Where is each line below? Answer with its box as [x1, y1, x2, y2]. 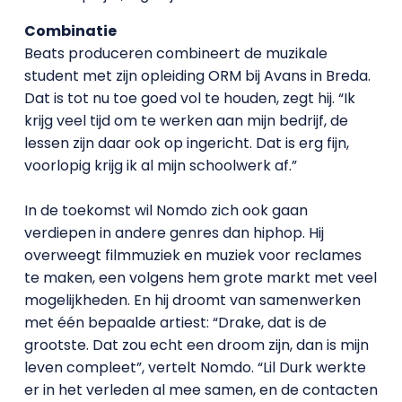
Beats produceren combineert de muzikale [23, 42, 328, 64]
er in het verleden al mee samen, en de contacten [23, 379, 378, 400]
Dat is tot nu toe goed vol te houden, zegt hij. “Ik [23, 87, 355, 109]
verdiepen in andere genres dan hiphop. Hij [23, 222, 324, 243]
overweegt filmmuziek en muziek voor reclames [23, 244, 362, 266]
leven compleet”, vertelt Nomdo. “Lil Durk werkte [23, 356, 366, 378]
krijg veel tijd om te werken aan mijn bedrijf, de [23, 109, 348, 131]
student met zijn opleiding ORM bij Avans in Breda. [23, 65, 371, 86]
